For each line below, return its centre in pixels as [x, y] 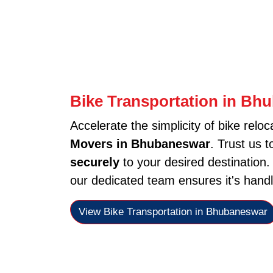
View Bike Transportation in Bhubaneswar [173, 212]
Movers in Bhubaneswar [140, 144]
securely [94, 162]
